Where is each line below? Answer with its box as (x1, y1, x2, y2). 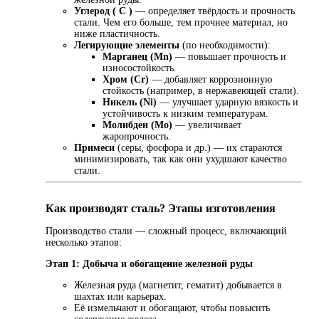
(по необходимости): (179, 40, 271, 51)
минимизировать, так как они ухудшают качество (74, 154, 287, 165)
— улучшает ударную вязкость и (157, 97, 298, 108)
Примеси (74, 142, 115, 154)
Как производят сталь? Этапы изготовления (46, 202, 276, 216)
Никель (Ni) (103, 97, 157, 108)
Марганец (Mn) (103, 51, 172, 63)
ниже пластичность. (74, 28, 160, 40)
